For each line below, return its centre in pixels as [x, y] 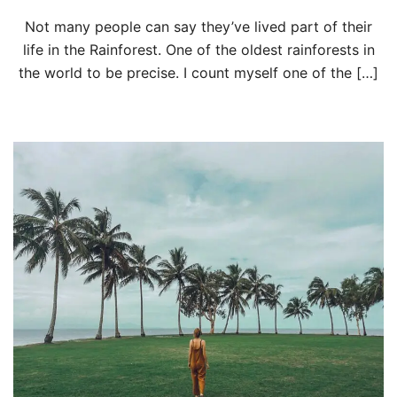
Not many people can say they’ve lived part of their [198, 27]
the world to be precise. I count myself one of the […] [198, 73]
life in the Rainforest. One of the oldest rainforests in [198, 50]
